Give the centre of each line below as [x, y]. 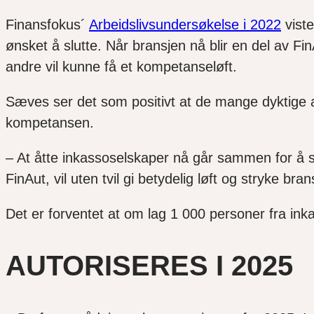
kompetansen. [50, 123]
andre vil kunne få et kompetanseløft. [121, 67]
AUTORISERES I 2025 [149, 266]
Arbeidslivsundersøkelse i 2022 [185, 25]
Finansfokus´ [47, 25]
